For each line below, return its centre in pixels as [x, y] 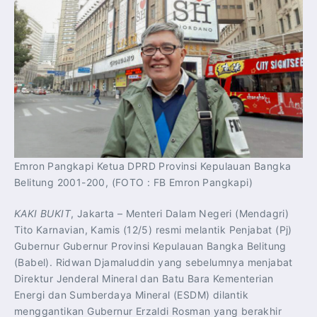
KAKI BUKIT [42, 214]
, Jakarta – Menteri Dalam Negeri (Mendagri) [180, 214]
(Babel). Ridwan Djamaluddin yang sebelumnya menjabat [154, 263]
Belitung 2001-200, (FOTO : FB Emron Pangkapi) [133, 183]
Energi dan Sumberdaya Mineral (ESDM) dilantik [131, 295]
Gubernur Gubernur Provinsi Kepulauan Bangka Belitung [150, 246]
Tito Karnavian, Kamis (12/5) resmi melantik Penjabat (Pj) [153, 230]
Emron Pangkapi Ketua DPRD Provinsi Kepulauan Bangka [153, 166]
